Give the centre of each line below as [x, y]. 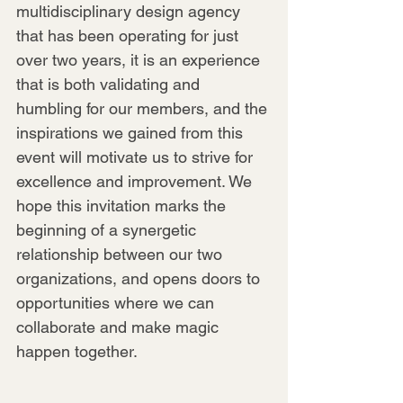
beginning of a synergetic [108, 229]
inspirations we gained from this [132, 132]
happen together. [77, 351]
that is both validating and [110, 84]
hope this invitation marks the [123, 205]
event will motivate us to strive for [137, 157]
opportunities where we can [117, 302]
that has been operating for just [130, 35]
